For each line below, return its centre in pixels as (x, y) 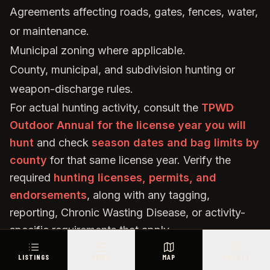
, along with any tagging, (148, 195)
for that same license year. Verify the (139, 160)
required (32, 177)
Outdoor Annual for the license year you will (128, 125)
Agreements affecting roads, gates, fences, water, (134, 12)
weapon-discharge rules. (71, 89)
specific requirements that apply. (91, 230)
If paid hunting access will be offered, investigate (132, 247)
